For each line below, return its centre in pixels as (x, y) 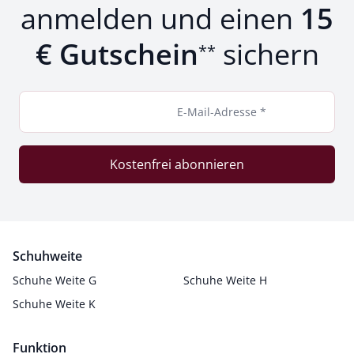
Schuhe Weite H (225, 280)
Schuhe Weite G (55, 280)
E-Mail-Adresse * (222, 112)
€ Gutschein (117, 54)
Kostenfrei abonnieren (177, 164)
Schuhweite (47, 256)
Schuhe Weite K (54, 304)
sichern (267, 54)
